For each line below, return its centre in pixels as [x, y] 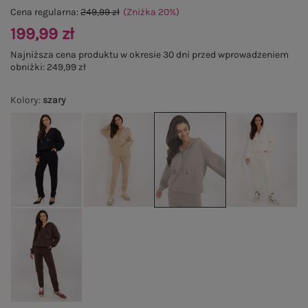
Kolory [24, 100]
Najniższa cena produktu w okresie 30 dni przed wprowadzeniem [150, 55]
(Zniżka [141, 12]
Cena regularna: [45, 12]
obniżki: [29, 67]
